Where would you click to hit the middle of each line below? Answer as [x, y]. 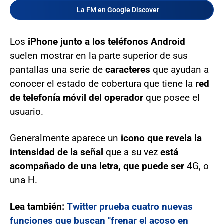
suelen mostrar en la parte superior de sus [99, 55]
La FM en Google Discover [118, 10]
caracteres [129, 69]
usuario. [27, 111]
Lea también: [38, 206]
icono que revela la [161, 138]
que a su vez [133, 152]
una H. [24, 180]
